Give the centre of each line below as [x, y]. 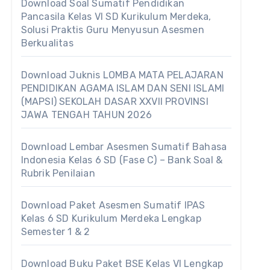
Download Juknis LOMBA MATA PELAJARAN [122, 75]
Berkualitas [47, 43]
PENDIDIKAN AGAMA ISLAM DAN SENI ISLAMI [123, 88]
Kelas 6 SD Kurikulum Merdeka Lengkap [111, 218]
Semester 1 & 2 [55, 232]
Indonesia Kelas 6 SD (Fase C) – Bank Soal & [122, 160]
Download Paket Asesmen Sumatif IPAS [113, 205]
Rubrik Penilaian [58, 173]
